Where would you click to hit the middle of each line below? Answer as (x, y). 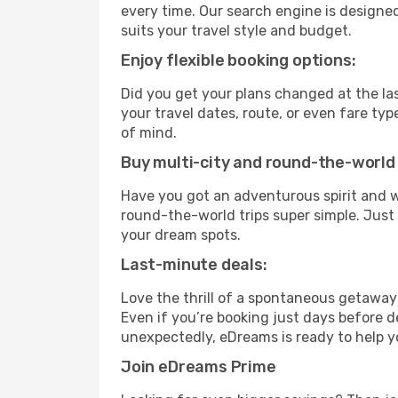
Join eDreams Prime (199, 367)
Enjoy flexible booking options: (239, 60)
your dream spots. (181, 235)
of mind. (149, 133)
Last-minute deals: (194, 265)
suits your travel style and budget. (236, 31)
